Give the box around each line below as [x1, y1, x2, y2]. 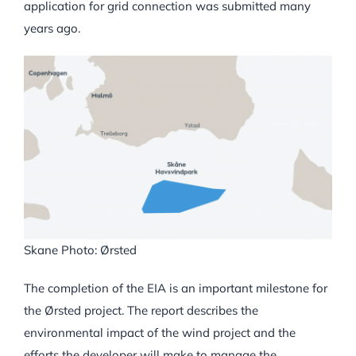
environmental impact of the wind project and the [23, 324, 296, 340]
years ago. [23, 20, 80, 36]
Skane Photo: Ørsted [23, 242, 137, 257]
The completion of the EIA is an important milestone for [23, 280, 327, 296]
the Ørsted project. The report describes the [23, 302, 258, 318]
